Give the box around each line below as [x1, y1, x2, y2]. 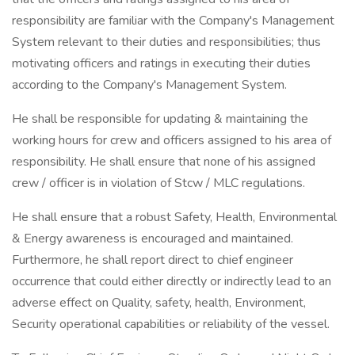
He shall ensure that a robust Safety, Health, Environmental [12, 208, 337, 226]
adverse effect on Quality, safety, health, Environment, [12, 294, 306, 311]
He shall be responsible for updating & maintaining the [12, 110, 308, 128]
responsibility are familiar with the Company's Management [12, 12, 334, 29]
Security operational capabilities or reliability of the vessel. [12, 315, 330, 333]
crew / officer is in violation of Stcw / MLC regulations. [12, 174, 305, 192]
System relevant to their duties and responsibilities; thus [12, 33, 321, 51]
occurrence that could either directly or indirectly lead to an [12, 273, 331, 290]
